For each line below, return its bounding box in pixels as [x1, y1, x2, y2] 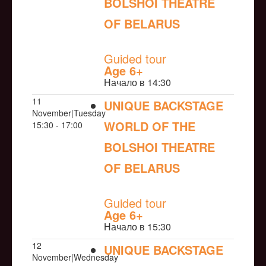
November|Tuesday [32, 107, 106, 119]
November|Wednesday [32, 251, 118, 264]
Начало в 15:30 [104, 220, 171, 234]
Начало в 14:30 [104, 75, 171, 90]
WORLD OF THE [104, 118, 195, 135]
